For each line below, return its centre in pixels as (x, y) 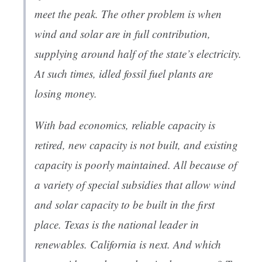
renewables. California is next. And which (128, 244)
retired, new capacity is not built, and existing (136, 145)
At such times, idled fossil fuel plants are (124, 74)
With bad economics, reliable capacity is (125, 125)
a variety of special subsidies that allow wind (135, 185)
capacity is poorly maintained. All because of (136, 165)
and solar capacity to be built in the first (125, 205)
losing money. (66, 94)
